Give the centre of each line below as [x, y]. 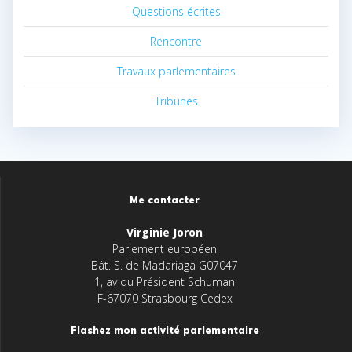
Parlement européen [165, 249]
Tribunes [176, 101]
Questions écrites [176, 11]
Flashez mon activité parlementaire [165, 330]
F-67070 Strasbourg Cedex [165, 298]
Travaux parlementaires [176, 71]
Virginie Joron [165, 232]
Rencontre [176, 41]
